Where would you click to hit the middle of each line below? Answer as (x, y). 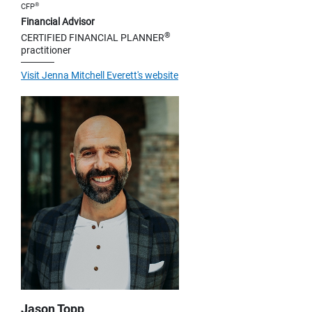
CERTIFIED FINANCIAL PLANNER (93, 38)
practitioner (46, 50)
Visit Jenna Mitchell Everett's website (100, 76)
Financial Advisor (58, 22)
